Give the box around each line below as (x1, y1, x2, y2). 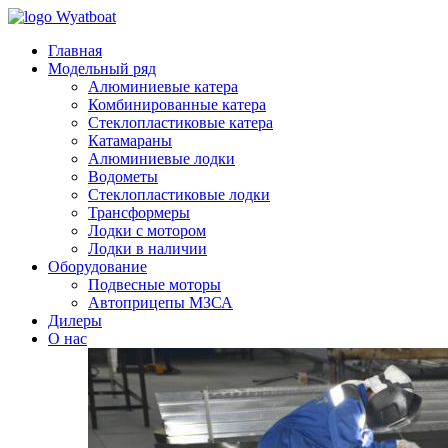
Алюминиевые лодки (88, 150, 235, 167)
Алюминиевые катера (88, 78, 238, 95)
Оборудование (48, 258, 147, 275)
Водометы (88, 168, 158, 185)
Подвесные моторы (88, 276, 221, 293)
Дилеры (48, 312, 102, 329)
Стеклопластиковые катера (88, 114, 273, 131)
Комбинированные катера (88, 96, 266, 113)
